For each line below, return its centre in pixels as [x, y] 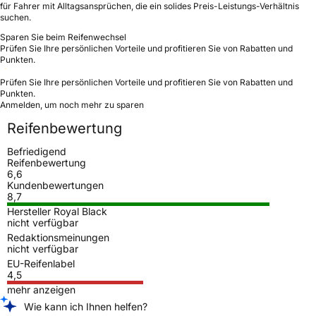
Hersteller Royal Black [57, 211]
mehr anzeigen [41, 289]
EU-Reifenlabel [41, 263]
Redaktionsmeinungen [58, 237]
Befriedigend [37, 151]
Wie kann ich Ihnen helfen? [86, 306]
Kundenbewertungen [55, 185]
